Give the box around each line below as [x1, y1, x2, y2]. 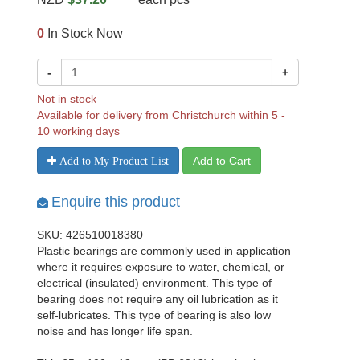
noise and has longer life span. [37, 325, 193, 337]
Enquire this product [51, 194, 180, 210]
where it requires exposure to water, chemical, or [37, 260, 284, 273]
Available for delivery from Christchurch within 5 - [37, 108, 285, 121]
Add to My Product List [56, 155, 169, 166]
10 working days [37, 125, 120, 137]
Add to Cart [193, 154, 251, 167]
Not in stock [37, 92, 96, 105]
